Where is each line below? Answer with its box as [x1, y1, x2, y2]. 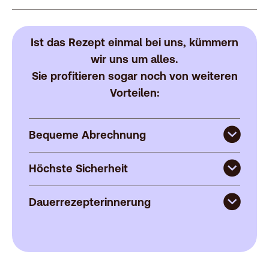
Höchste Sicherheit [29, 162, 128, 175]
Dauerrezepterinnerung [29, 195, 151, 208]
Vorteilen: [109, 86, 160, 99]
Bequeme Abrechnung [29, 128, 146, 141]
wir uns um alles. [91, 52, 178, 65]
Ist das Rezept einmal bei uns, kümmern [31, 35, 238, 49]
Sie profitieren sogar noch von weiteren [31, 69, 238, 82]
